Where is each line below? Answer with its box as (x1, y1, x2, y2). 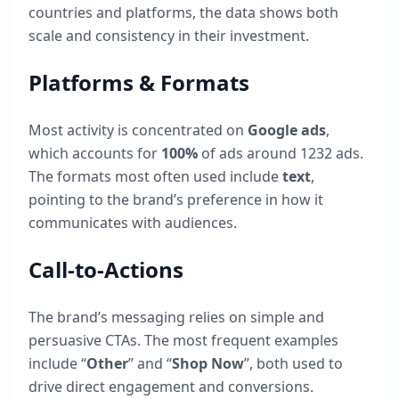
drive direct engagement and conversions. (28, 377, 313, 396)
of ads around (198, 143, 300, 163)
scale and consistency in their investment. (28, 26, 309, 45)
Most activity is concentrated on (28, 120, 248, 140)
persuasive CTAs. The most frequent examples (28, 330, 338, 350)
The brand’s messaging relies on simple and (28, 307, 324, 327)
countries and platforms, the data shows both (28, 3, 338, 22)
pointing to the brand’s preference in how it (28, 190, 323, 209)
